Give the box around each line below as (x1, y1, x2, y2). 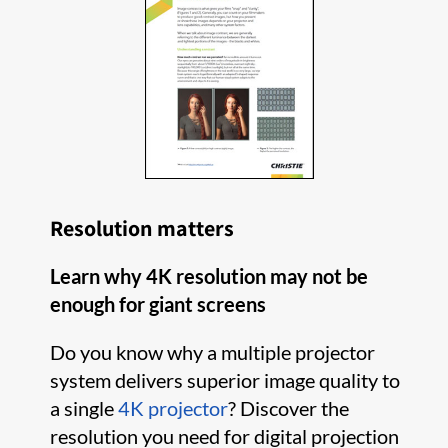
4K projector (118, 396, 228, 420)
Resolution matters (50, 214, 234, 242)
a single (50, 396, 118, 420)
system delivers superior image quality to (50, 368, 400, 392)
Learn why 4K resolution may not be (50, 264, 368, 288)
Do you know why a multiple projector (50, 340, 375, 364)
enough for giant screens (50, 292, 266, 316)
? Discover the (228, 396, 349, 420)
